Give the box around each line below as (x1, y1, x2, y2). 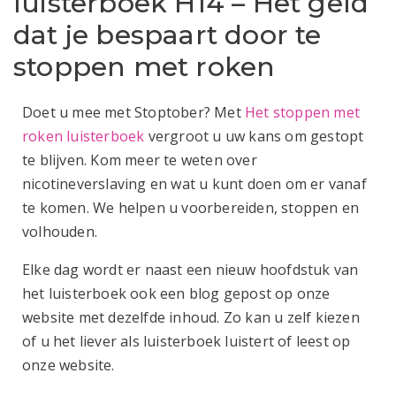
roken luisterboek (22, 126, 145, 146)
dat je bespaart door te (13, 18, 322, 51)
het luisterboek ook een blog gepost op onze (22, 283, 331, 303)
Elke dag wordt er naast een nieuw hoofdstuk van (22, 259, 359, 279)
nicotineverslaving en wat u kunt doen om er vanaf (22, 173, 367, 194)
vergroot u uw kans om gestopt (144, 126, 364, 146)
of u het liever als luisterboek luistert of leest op (22, 331, 351, 351)
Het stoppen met (245, 102, 360, 122)
